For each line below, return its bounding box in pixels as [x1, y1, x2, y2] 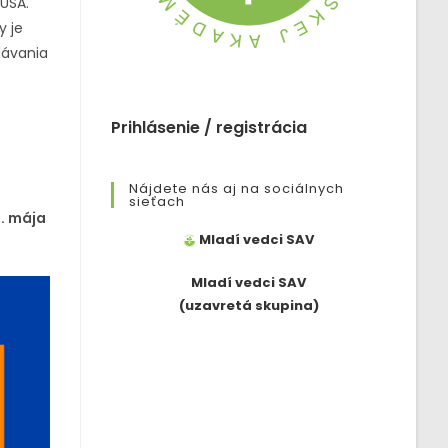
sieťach [129, 192, 185, 211]
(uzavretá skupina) [178, 296, 319, 315]
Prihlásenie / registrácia [111, 116, 307, 139]
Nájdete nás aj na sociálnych [129, 179, 344, 198]
